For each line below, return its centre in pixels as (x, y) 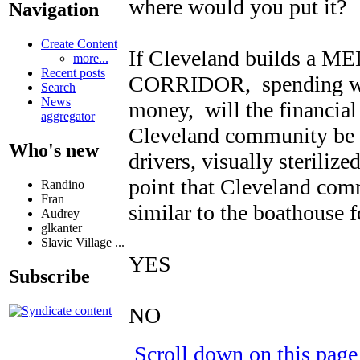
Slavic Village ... (83, 243)
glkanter (61, 228)
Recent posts (73, 73)
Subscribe (49, 276)
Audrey (60, 214)
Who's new (54, 151)
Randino (63, 185)
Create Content (79, 44)
